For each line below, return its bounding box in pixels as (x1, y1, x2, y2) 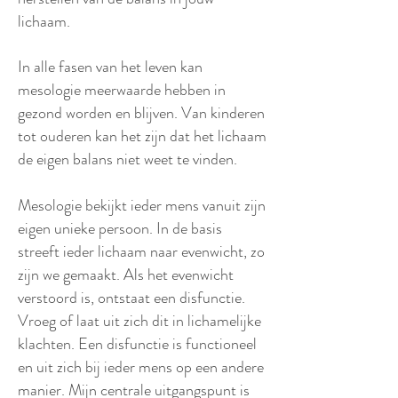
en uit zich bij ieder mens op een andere (18, 355, 264, 378)
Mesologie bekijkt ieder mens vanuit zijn (18, 194, 266, 217)
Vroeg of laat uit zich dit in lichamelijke (18, 309, 261, 332)
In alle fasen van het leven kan (18, 55, 203, 78)
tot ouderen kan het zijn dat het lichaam (18, 124, 267, 147)
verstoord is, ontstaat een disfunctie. (18, 286, 245, 309)
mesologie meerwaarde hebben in (18, 78, 226, 101)
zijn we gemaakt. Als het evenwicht (18, 263, 234, 286)
